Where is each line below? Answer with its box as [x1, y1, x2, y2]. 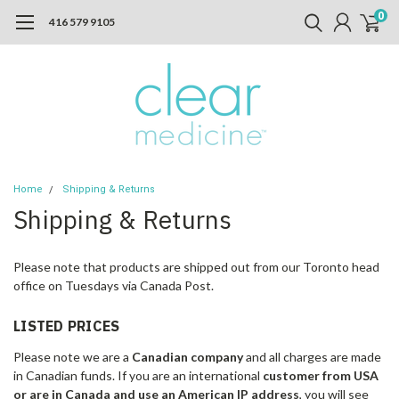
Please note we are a [13, 348, 132, 364]
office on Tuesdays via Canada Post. [13, 278, 214, 293]
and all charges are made [243, 348, 381, 364]
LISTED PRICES [13, 317, 120, 335]
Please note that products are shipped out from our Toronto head [13, 259, 379, 274]
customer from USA [263, 367, 379, 383]
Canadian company [132, 348, 243, 364]
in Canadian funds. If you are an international [13, 367, 263, 383]
